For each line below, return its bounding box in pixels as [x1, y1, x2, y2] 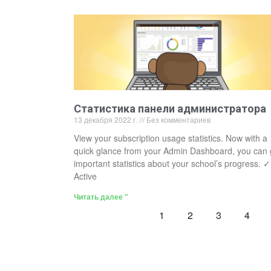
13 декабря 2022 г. [74, 114, 139, 125]
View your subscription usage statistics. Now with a [74, 131, 267, 144]
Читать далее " [74, 191, 128, 202]
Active [74, 169, 97, 182]
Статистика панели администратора [74, 102, 266, 115]
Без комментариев [145, 114, 211, 125]
